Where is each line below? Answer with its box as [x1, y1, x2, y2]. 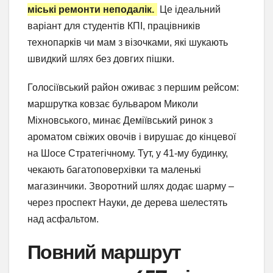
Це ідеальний [157, 4, 221, 15]
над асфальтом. [27, 214, 99, 225]
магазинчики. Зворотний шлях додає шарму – [27, 181, 234, 192]
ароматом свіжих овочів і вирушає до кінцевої [27, 132, 236, 143]
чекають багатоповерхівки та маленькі [27, 165, 201, 175]
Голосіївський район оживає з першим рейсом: [27, 82, 239, 93]
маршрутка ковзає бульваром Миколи [27, 99, 198, 110]
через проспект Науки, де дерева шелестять [27, 197, 227, 208]
